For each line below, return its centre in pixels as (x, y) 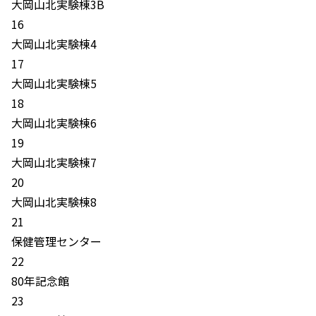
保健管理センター (56, 241)
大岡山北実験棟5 (54, 83)
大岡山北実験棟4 (54, 44)
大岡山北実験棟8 (54, 202)
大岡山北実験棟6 (54, 123)
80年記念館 (40, 281)
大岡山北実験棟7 (54, 162)
